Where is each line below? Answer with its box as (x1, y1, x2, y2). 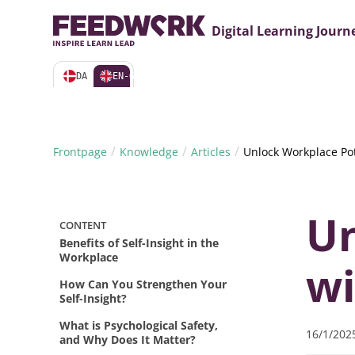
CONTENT (59, 218, 107, 232)
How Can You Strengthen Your (59, 277, 227, 292)
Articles (191, 144, 231, 159)
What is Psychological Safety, (59, 318, 219, 333)
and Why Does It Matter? (59, 332, 197, 347)
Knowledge (120, 144, 179, 159)
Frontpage (53, 144, 108, 159)
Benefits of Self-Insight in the (59, 235, 219, 250)
